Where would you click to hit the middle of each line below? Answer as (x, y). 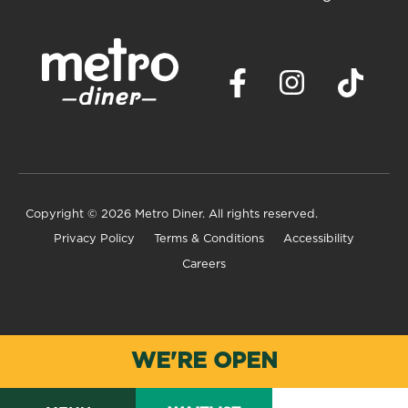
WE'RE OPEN (204, 362)
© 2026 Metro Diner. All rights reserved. (203, 215)
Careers (204, 265)
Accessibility (319, 239)
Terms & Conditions (209, 239)
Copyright (56, 215)
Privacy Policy (94, 239)
